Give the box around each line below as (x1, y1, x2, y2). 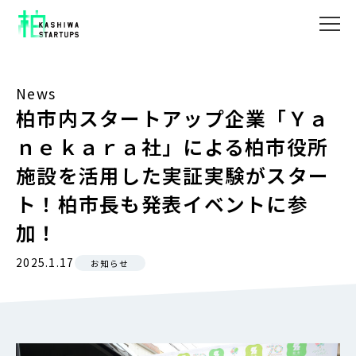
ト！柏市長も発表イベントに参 (16, 188, 308, 218)
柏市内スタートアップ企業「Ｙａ (16, 103, 330, 132)
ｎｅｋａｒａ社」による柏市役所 (16, 131, 329, 161)
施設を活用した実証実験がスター (16, 160, 330, 189)
